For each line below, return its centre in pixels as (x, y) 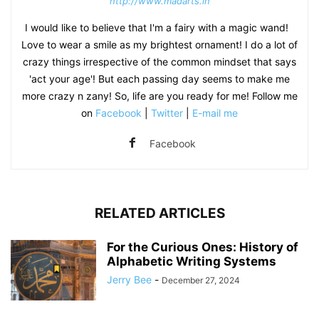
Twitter (167, 113)
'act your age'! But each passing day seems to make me (159, 78)
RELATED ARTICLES (159, 213)
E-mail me (215, 113)
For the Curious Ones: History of (203, 247)
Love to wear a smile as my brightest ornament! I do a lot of (159, 44)
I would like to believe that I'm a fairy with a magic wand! (159, 27)
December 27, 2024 (201, 280)
